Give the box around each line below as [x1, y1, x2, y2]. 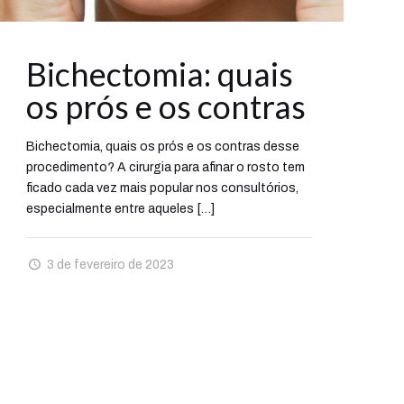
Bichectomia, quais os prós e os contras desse [26, 139, 300, 153]
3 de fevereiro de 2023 [46, 257, 174, 271]
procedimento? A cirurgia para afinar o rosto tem [26, 160, 306, 174]
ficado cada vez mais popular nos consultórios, [26, 180, 299, 195]
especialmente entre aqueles [26, 201, 195, 216]
